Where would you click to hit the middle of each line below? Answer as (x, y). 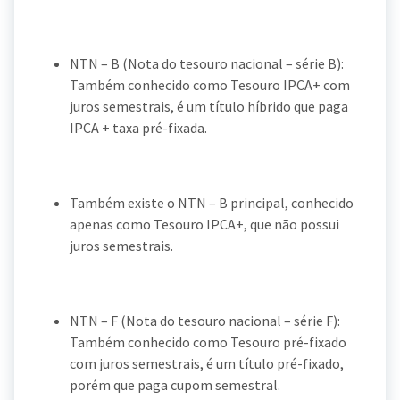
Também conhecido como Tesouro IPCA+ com (210, 84)
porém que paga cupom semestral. (175, 384)
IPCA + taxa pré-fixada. (138, 127)
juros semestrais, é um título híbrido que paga (209, 106)
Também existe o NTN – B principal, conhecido (212, 202)
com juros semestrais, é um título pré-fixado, (207, 363)
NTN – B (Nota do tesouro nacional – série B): (207, 63)
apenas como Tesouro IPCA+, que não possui (204, 224)
